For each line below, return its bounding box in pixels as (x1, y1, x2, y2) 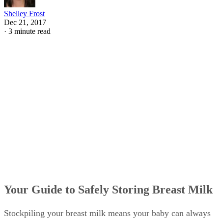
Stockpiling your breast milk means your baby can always (4, 208, 211, 219)
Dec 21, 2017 (4, 18, 46, 27)
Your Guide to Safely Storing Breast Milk (4, 183, 213, 196)
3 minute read (8, 27, 51, 35)
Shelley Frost (4, 9, 45, 18)
